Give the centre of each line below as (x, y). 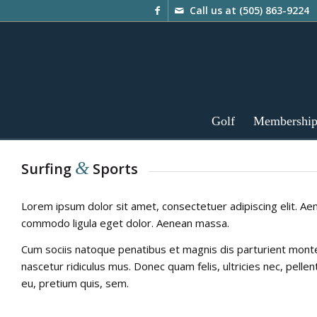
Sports (114, 169)
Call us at (214, 10)
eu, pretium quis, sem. (75, 283)
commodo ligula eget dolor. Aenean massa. (125, 223)
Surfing (48, 169)
